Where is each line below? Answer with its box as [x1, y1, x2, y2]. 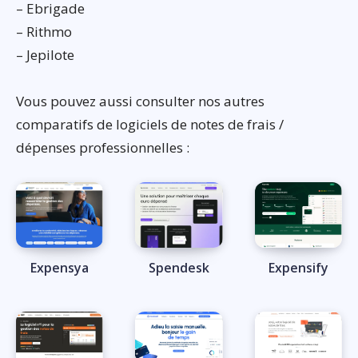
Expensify [268, 259, 328, 276]
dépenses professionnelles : [16, 138, 189, 157]
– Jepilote [16, 46, 74, 65]
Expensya [30, 259, 89, 276]
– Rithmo [16, 22, 72, 42]
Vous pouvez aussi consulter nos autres [16, 92, 265, 111]
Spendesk [148, 259, 209, 276]
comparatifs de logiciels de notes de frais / [16, 115, 284, 134]
